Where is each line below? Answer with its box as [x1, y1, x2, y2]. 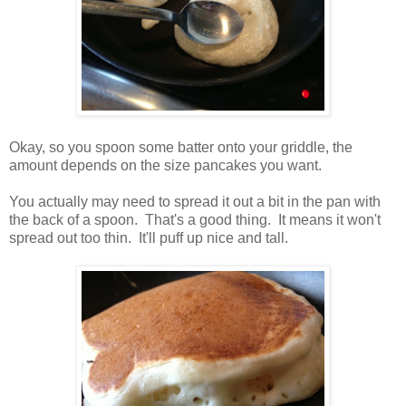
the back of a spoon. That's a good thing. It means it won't [9, 211, 381, 227]
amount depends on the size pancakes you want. [9, 157, 322, 173]
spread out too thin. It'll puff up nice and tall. [9, 229, 288, 246]
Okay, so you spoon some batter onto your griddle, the [9, 139, 353, 155]
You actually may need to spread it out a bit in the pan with [9, 193, 381, 209]
